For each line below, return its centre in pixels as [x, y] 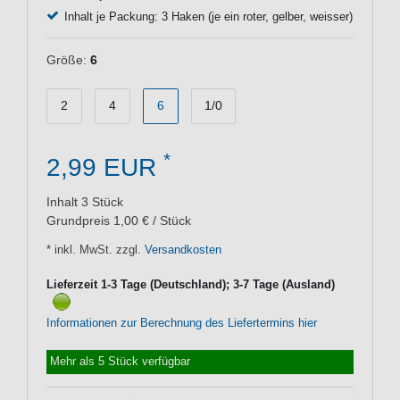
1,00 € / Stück [152, 220]
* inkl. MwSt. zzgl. [94, 250]
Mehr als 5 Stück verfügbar [121, 362]
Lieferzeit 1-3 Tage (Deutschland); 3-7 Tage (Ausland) [191, 284]
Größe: [67, 59]
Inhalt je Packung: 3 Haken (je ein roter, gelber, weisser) [208, 17]
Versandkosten [181, 250]
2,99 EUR [105, 167]
